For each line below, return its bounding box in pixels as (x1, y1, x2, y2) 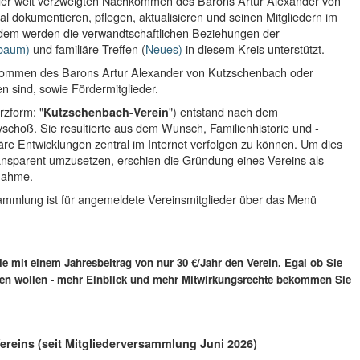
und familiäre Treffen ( (29, 39, 145, 57)
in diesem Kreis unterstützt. (182, 39, 325, 57)
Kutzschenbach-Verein (43, 103, 169, 120)
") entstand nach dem (168, 102, 278, 120)
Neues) (145, 39, 182, 57)
